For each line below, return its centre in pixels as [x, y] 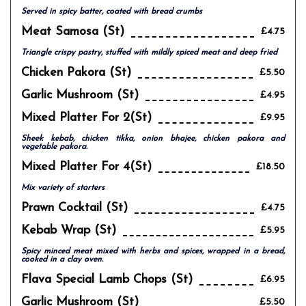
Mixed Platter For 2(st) [86, 118]
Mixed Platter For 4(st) [86, 167]
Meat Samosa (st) [73, 32]
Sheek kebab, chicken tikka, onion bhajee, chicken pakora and [153, 139]
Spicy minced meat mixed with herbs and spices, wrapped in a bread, [153, 251]
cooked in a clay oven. [62, 260]
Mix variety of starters [63, 188]
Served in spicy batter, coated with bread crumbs [112, 12]
